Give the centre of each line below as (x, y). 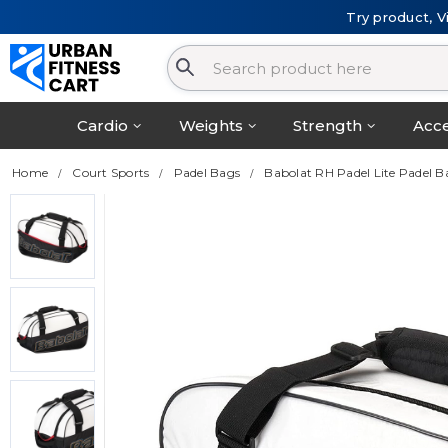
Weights (210, 126)
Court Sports (111, 173)
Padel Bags (206, 173)
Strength (328, 126)
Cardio (103, 126)
